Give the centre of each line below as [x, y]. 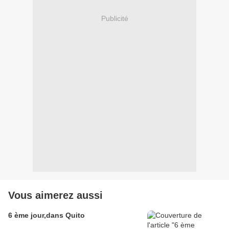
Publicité [114, 18]
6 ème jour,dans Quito [47, 215]
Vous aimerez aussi [55, 196]
